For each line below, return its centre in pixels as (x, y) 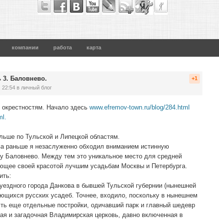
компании (25, 47)
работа (63, 47)
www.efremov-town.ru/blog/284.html (140, 107)
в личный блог (33, 88)
